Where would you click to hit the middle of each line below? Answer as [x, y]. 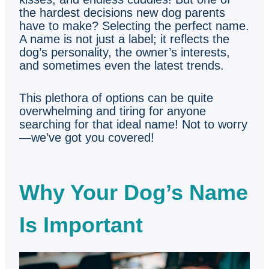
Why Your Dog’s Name [134, 192]
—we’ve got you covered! [87, 138]
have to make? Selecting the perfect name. [134, 26]
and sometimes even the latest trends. [122, 65]
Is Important [81, 225]
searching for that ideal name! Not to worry [133, 124]
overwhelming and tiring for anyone [113, 111]
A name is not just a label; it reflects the [124, 39]
